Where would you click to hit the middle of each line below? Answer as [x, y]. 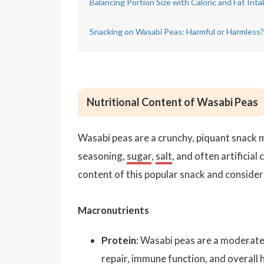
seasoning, [102, 156]
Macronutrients [113, 210]
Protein [119, 240]
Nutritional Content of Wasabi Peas [172, 102]
